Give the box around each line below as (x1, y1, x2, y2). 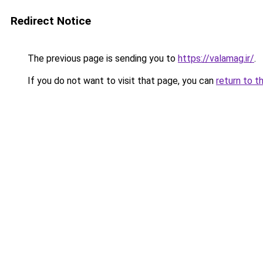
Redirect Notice (11, 14, 91, 28)
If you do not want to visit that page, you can (25, 75, 216, 86)
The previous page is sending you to (25, 53, 178, 64)
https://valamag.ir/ (178, 53, 254, 64)
